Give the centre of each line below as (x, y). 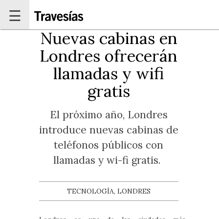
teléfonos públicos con (109, 145)
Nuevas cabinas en (109, 38)
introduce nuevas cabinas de (109, 130)
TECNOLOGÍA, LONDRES (109, 191)
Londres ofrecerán (109, 56)
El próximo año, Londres (109, 115)
